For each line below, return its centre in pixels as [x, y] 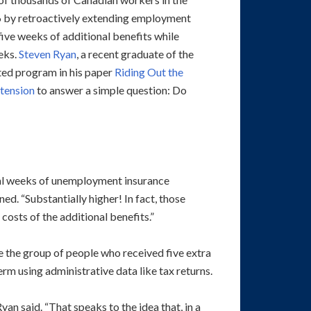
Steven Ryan [48, 54]
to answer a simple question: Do [111, 90]
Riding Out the [149, 72]
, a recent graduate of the [135, 54]
